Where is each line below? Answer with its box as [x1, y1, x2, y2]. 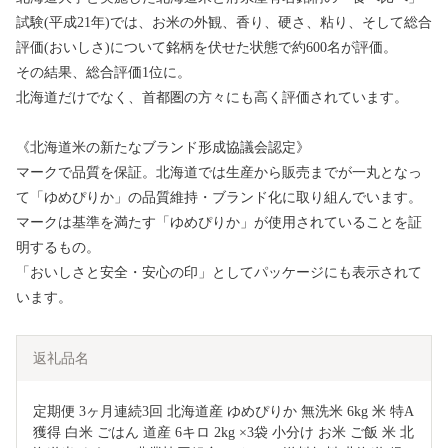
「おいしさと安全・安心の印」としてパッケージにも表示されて [16, 265, 422, 281]
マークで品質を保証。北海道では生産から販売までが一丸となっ [16, 165, 422, 181]
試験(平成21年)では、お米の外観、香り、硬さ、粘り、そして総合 [16, 15, 432, 31]
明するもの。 [16, 240, 100, 256]
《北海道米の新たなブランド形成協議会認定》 [16, 140, 310, 156]
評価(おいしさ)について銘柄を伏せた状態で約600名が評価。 [16, 40, 397, 56]
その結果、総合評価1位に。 [16, 65, 191, 81]
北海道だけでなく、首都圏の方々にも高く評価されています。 [16, 90, 408, 106]
